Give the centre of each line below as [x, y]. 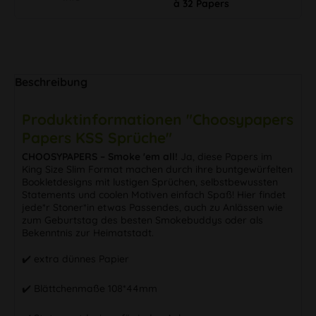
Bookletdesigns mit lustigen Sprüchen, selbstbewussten [150, 182]
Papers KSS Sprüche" [97, 137]
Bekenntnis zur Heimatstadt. [88, 232]
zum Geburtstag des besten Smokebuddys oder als [142, 220]
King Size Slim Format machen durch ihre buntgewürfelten [157, 169]
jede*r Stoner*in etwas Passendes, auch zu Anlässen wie [152, 207]
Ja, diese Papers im [225, 156]
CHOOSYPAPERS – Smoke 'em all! [100, 156]
